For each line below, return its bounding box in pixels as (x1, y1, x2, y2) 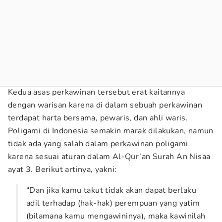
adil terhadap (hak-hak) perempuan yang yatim (26, 198, 200, 209)
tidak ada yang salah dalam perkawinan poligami (8, 138, 188, 149)
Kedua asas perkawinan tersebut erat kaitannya (8, 87, 185, 98)
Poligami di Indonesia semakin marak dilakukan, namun (8, 125, 214, 136)
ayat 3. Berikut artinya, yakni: (8, 164, 117, 175)
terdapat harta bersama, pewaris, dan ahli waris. (8, 112, 188, 123)
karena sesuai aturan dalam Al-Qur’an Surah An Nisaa (8, 151, 211, 162)
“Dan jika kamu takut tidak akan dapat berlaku (26, 185, 196, 196)
